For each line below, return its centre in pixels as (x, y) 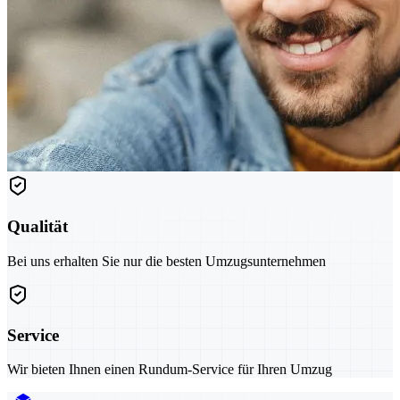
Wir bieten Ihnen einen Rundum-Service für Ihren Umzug (170, 370)
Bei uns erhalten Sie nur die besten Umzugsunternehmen (167, 261)
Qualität (37, 227)
